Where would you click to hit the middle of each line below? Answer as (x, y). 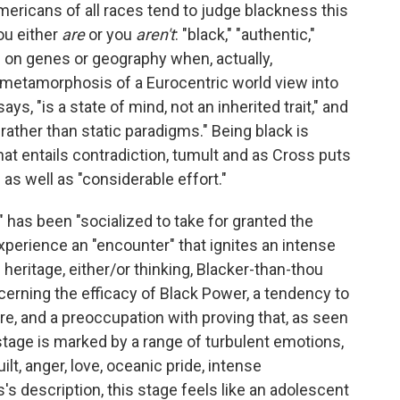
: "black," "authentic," (245, 34)
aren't (155, 34)
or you (110, 34)
